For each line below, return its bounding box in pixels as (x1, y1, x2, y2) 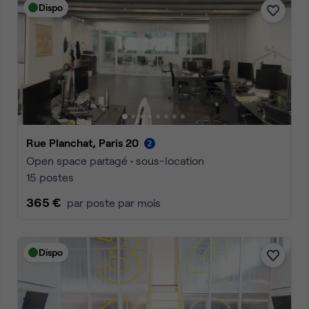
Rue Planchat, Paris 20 (34, 136, 139, 149)
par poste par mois (67, 196, 161, 209)
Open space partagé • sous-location (26, 154, 204, 167)
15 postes (26, 170, 74, 183)
